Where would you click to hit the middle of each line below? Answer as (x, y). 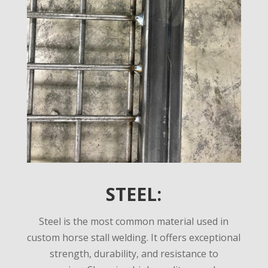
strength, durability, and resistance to (134, 253)
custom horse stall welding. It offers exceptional (134, 237)
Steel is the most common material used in (134, 221)
